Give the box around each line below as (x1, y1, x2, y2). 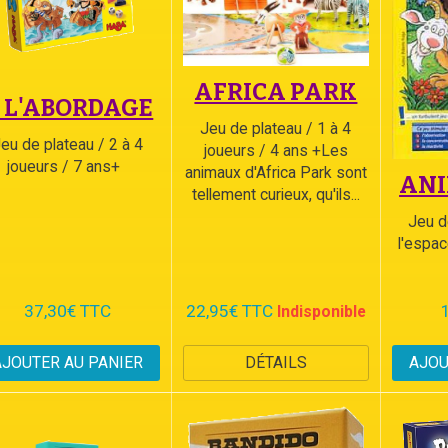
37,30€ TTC (23, 301, 111, 322)
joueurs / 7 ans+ (6, 156, 128, 176)
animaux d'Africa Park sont (184, 162, 367, 182)
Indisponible (276, 302, 366, 322)
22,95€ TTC (185, 301, 273, 322)
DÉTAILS (244, 353, 307, 373)
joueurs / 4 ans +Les (203, 140, 348, 160)
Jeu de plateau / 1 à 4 (200, 118, 352, 138)
